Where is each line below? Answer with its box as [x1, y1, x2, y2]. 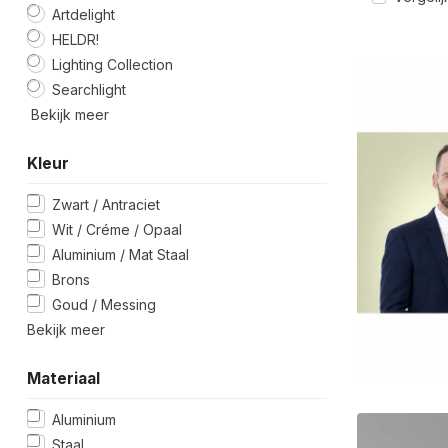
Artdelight [52, 5, 115, 23]
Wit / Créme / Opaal [52, 220, 182, 238]
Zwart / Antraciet [52, 195, 160, 213]
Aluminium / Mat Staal [52, 245, 189, 263]
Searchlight [52, 80, 126, 98]
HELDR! [52, 30, 99, 48]
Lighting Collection [52, 55, 173, 73]
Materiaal [27, 368, 100, 388]
